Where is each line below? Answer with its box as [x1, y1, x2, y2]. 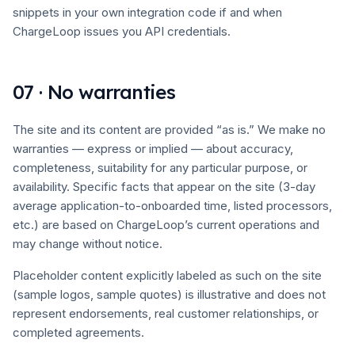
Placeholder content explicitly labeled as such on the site [13, 268, 322, 283]
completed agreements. [13, 325, 144, 340]
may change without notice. [13, 236, 162, 251]
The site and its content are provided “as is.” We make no [13, 122, 326, 137]
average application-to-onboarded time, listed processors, [13, 198, 332, 213]
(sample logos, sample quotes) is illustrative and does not [13, 287, 326, 302]
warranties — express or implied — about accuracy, [13, 141, 293, 156]
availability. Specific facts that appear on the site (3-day [13, 179, 315, 194]
